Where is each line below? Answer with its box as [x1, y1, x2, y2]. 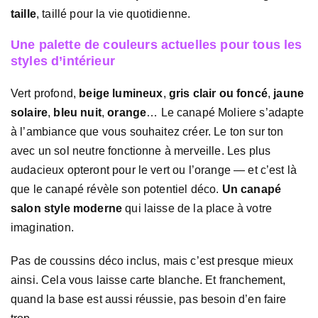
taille [11, 8, 36, 21]
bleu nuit [53, 106, 102, 119]
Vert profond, [11, 87, 79, 100]
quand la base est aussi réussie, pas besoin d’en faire [11, 292, 287, 305]
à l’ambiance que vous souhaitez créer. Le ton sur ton [11, 126, 284, 138]
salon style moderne [11, 202, 123, 215]
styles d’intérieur [11, 54, 115, 69]
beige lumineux [79, 87, 163, 100]
